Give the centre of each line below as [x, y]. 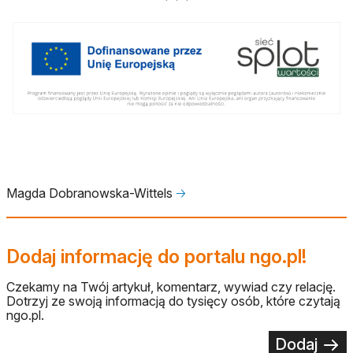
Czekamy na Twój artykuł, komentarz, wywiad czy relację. [171, 286]
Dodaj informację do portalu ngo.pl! [156, 256]
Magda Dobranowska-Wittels [91, 193]
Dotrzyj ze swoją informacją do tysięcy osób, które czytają [173, 301]
